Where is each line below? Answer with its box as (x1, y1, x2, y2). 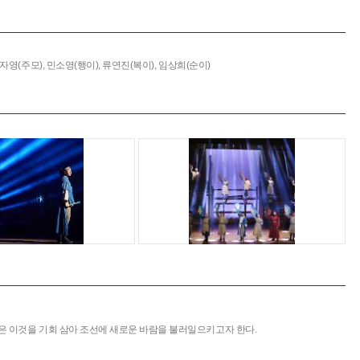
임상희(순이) (158, 59, 211, 71)
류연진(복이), (102, 59, 157, 71)
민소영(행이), (46, 59, 100, 71)
